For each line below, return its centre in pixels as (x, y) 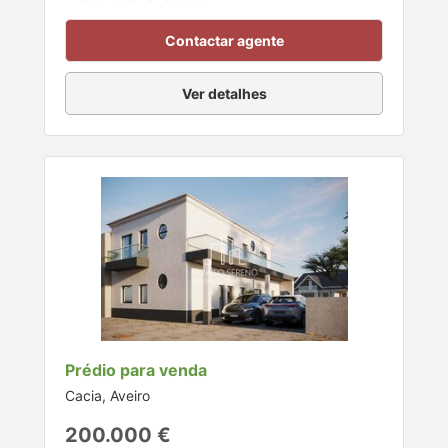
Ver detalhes (224, 93)
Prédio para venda (136, 370)
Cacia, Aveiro (107, 396)
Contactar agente (224, 40)
